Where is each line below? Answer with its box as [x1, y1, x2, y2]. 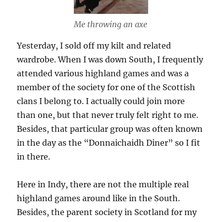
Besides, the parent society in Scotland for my [17, 207, 197, 217]
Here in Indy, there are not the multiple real [17, 179, 189, 189]
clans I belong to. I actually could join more [17, 96, 185, 106]
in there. [17, 151, 51, 162]
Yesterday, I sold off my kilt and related [17, 40, 171, 51]
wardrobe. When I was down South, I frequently [17, 54, 204, 64]
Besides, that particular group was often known [17, 123, 203, 134]
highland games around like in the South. [17, 193, 180, 203]
